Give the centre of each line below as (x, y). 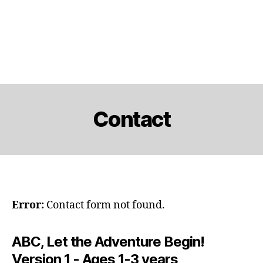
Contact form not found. (104, 205)
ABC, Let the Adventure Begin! (108, 241)
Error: (28, 205)
